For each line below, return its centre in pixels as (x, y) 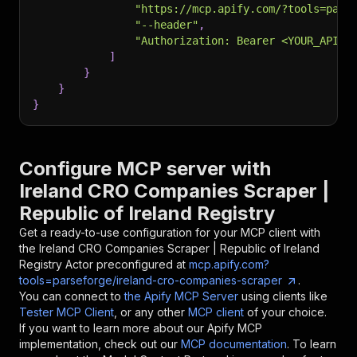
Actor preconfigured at (124, 264)
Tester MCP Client (67, 312)
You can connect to (70, 296)
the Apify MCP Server (181, 296)
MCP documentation (234, 344)
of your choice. (287, 312)
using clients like (284, 296)
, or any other (149, 312)
